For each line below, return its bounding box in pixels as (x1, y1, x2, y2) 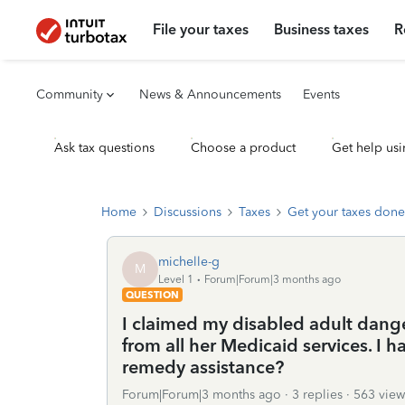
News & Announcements (139, 87, 281, 102)
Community (36, 87, 103, 102)
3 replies (292, 387, 343, 402)
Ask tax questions (54, 140, 155, 155)
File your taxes (153, 21, 250, 38)
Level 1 (158, 272, 193, 286)
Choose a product (191, 140, 296, 155)
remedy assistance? (122, 356, 284, 378)
